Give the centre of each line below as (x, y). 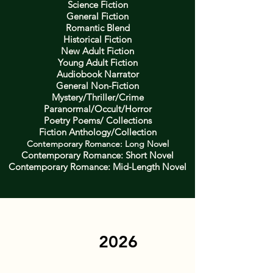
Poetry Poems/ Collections (97, 121)
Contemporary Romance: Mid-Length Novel (97, 167)
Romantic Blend (97, 28)
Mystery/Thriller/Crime (97, 97)
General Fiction (97, 16)
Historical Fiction (97, 40)
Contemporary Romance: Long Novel (97, 144)
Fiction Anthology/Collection (97, 132)
